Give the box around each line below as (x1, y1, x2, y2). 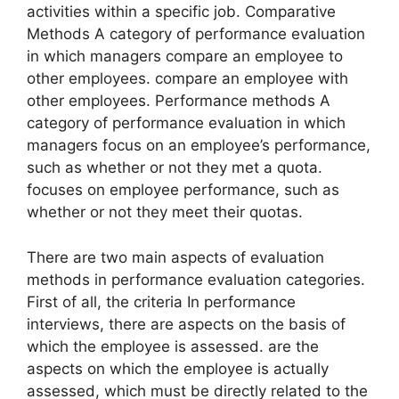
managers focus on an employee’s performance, (27, 136, 370, 155)
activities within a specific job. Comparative (27, 3, 336, 21)
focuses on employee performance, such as (27, 181, 339, 199)
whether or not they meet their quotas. (27, 203, 303, 222)
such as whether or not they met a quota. (27, 159, 322, 177)
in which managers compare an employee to (27, 47, 343, 66)
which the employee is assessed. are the (27, 337, 319, 355)
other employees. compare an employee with (27, 69, 348, 88)
